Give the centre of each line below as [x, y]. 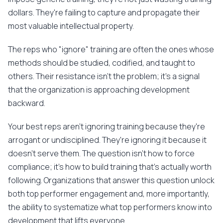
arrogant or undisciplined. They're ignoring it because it [107, 140]
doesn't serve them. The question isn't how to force [101, 153]
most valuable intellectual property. [71, 26]
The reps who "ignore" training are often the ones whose [111, 49]
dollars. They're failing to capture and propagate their [104, 12]
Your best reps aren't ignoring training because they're [107, 126]
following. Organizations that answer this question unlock [111, 180]
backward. [27, 103]
